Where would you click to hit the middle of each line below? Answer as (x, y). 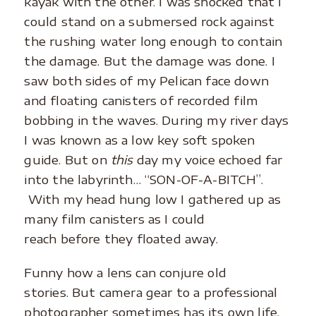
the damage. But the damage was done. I (150, 61)
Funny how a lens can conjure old (125, 273)
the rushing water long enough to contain (153, 41)
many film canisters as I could (115, 219)
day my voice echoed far (208, 160)
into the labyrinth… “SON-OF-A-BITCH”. (144, 180)
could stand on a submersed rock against (150, 22)
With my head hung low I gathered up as (153, 199)
